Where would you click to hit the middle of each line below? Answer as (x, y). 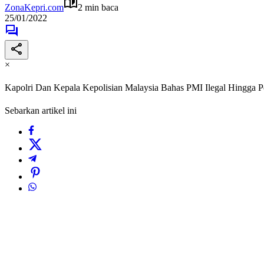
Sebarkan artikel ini (41, 111)
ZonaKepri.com (34, 7)
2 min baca (98, 7)
